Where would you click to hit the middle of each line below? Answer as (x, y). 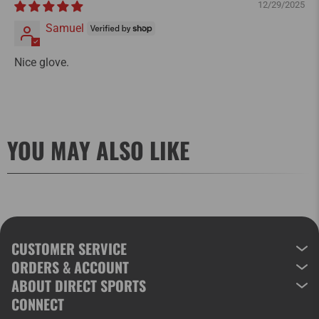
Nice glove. (42, 62)
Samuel (65, 28)
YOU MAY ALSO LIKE (98, 150)
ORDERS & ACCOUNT (70, 267)
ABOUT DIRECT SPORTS (79, 285)
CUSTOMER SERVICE (69, 248)
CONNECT (38, 304)
